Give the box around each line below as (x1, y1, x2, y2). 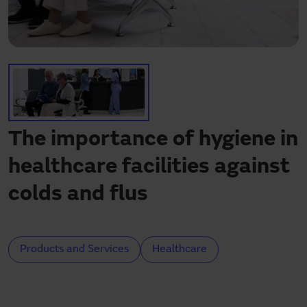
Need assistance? (19, 10, 96, 20)
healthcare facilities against (8, 157, 290, 179)
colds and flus (8, 184, 148, 206)
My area (19, 51, 54, 61)
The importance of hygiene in (8, 130, 298, 151)
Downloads (19, 24, 69, 34)
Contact (19, 38, 56, 47)
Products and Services (20, 244, 129, 256)
